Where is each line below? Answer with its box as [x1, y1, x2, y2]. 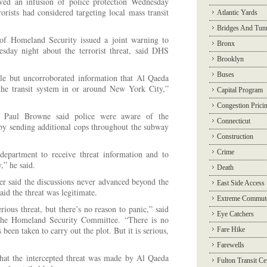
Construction [217, 132, 253, 141]
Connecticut [217, 117, 250, 125]
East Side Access [217, 179, 265, 187]
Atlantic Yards [217, 8, 257, 17]
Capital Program [217, 86, 263, 94]
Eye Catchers [217, 210, 254, 218]
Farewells [217, 241, 244, 249]
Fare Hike [217, 225, 245, 234]
